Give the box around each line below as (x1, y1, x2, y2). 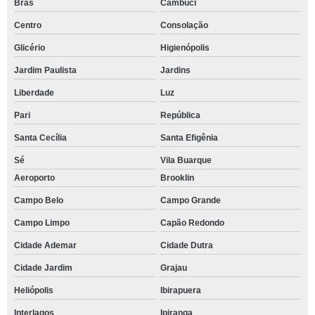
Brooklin (160, 173, 194, 183)
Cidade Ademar (14, 240, 77, 250)
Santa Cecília (14, 133, 67, 143)
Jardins (160, 65, 191, 75)
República (160, 110, 200, 120)
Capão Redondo (160, 218, 224, 228)
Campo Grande (160, 195, 221, 205)
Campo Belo (14, 195, 63, 205)
